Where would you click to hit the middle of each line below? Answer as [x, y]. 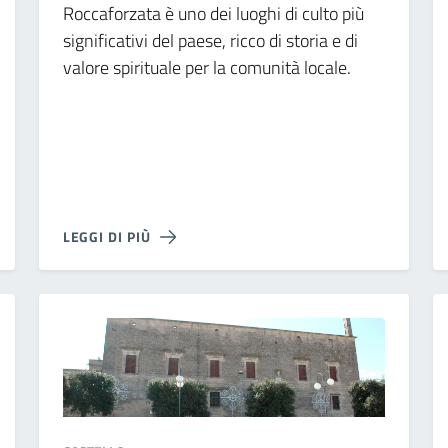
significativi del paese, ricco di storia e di [210, 40]
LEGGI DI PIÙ [106, 236]
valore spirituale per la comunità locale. [206, 67]
